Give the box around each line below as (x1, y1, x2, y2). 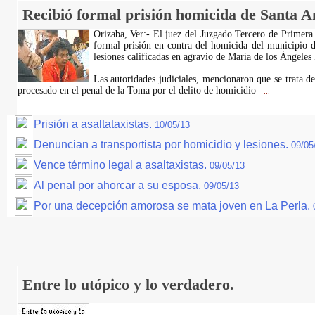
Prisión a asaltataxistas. (34, 118, 155, 130)
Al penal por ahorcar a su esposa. (34, 179, 204, 191)
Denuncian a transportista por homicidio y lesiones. (34, 139, 291, 150)
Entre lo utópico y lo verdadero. (22, 276, 234, 293)
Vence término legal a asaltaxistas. (34, 159, 210, 171)
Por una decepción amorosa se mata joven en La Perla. (34, 200, 313, 212)
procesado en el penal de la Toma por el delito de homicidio (17, 85, 259, 96)
